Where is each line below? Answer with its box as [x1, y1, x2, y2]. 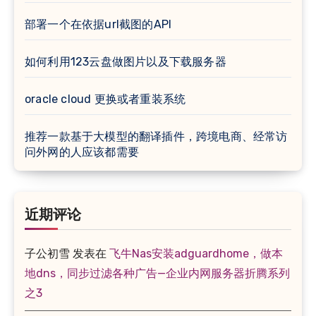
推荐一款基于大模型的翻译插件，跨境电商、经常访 [25, 129, 288, 143]
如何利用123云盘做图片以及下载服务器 [25, 54, 226, 68]
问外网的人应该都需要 [25, 145, 139, 159]
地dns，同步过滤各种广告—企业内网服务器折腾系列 [25, 266, 290, 280]
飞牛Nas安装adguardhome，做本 [109, 246, 283, 260]
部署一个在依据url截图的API [25, 17, 172, 31]
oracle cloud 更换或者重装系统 [25, 92, 186, 106]
